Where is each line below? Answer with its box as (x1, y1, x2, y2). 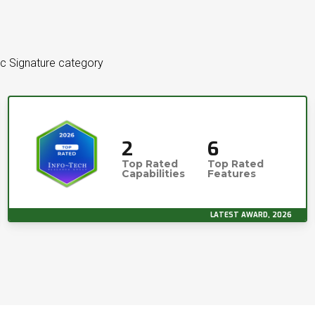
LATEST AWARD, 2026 (210, 210, 292, 219)
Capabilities (122, 167, 185, 180)
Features (207, 167, 257, 180)
